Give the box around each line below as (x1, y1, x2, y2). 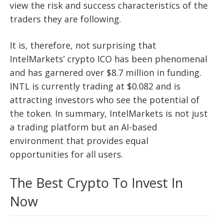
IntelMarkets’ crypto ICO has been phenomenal (10, 53, 207, 65)
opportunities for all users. (10, 148, 123, 160)
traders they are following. (10, 13, 121, 25)
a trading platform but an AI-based (10, 121, 157, 133)
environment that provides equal (10, 134, 148, 146)
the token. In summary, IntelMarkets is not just (10, 107, 208, 119)
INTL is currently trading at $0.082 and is (10, 80, 181, 92)
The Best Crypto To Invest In (10, 173, 183, 192)
